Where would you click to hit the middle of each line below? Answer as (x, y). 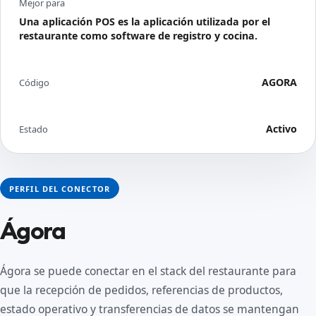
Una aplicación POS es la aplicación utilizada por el (145, 22)
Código (34, 83)
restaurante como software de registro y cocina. (138, 36)
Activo (281, 129)
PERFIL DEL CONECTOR (60, 188)
